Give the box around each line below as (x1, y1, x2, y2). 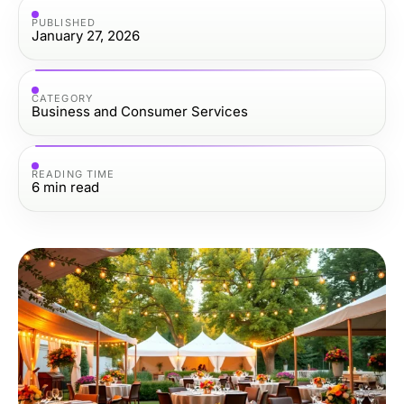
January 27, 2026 (32, 26, 140, 44)
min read (43, 178, 99, 196)
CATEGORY (32, 91, 93, 105)
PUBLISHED (32, 15, 96, 29)
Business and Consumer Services (32, 102, 248, 120)
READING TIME (32, 167, 115, 180)
